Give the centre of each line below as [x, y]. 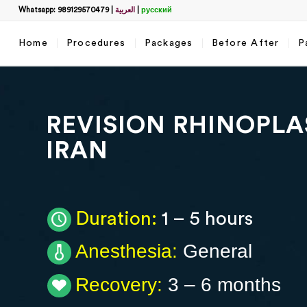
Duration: [116, 219]
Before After [245, 43]
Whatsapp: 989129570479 [63, 10]
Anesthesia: [126, 251]
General [214, 251]
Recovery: [119, 284]
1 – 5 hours [205, 219]
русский [156, 10]
